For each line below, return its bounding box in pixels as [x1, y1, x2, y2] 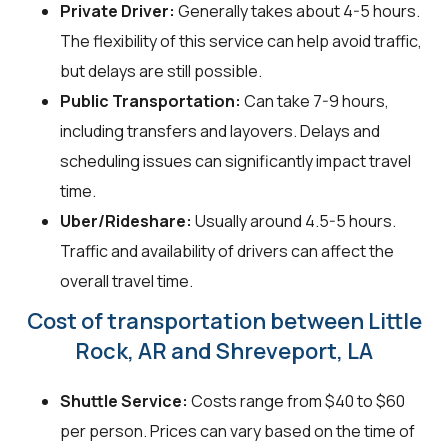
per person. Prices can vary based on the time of [60, 419, 415, 442]
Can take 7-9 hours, [241, 89, 389, 112]
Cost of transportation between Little [26, 305, 422, 336]
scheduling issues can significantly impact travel [60, 149, 411, 172]
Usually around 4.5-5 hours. [192, 209, 396, 232]
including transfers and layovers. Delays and [60, 119, 380, 142]
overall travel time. [60, 269, 193, 292]
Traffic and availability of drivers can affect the [60, 239, 394, 262]
